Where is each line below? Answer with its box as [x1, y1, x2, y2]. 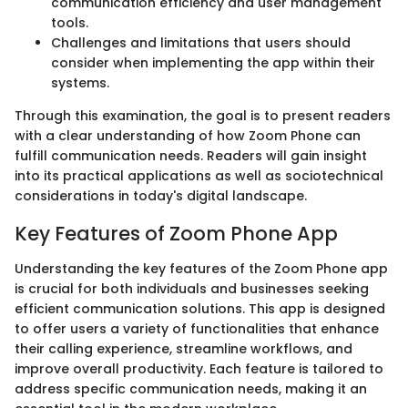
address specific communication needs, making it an [15, 379, 367, 398]
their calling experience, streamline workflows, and [15, 339, 352, 358]
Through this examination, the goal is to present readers [15, 107, 391, 126]
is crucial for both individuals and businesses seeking [15, 279, 369, 298]
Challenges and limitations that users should [51, 34, 351, 53]
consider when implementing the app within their [51, 54, 375, 73]
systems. [51, 74, 109, 93]
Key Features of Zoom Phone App [15, 220, 338, 248]
